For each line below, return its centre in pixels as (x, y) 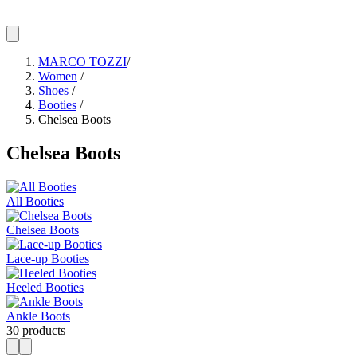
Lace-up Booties (48, 259)
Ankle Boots (38, 316)
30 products (36, 331)
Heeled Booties (45, 288)
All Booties (35, 202)
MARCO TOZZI (82, 62)
